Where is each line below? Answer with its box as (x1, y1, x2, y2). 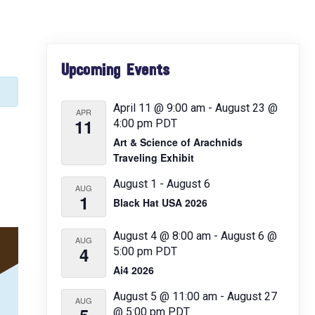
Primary (46, 42, 119, 67)
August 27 (227, 290, 277, 303)
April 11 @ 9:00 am (113, 101, 205, 115)
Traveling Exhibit (113, 150, 194, 165)
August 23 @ (215, 101, 278, 115)
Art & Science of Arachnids (113, 135, 243, 149)
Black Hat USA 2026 (113, 195, 207, 210)
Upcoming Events (61, 63, 169, 79)
